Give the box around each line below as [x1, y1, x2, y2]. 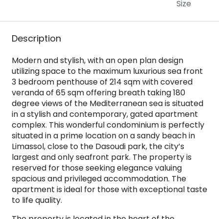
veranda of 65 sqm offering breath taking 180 [12, 87, 185, 98]
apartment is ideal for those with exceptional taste [12, 184, 207, 195]
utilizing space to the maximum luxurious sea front [12, 66, 203, 77]
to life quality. [12, 195, 62, 206]
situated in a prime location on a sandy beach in [12, 130, 195, 141]
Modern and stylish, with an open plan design [12, 55, 183, 66]
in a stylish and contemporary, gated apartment [12, 109, 198, 120]
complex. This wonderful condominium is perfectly [12, 119, 204, 131]
